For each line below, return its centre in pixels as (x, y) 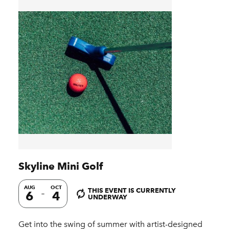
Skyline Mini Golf (61, 166)
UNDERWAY (108, 197)
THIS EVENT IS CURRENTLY (132, 190)
